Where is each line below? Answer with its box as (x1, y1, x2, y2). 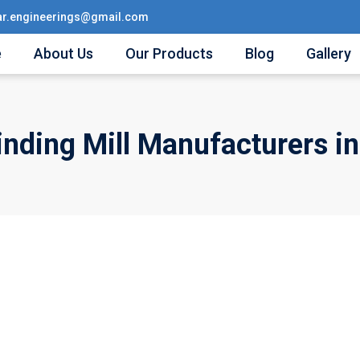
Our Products (125, 45, 213, 62)
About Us (34, 45, 93, 62)
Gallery (306, 45, 351, 62)
